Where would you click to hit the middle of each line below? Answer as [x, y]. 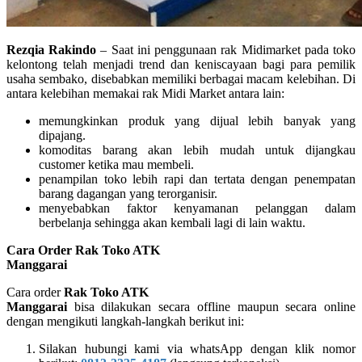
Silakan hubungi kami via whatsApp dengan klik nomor [197, 348]
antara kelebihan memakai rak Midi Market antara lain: [145, 93]
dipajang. [62, 135]
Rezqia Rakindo [52, 49]
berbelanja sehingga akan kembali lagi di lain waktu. [172, 222]
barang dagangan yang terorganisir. [128, 193]
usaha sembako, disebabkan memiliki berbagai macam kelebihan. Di [181, 78]
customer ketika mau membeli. [116, 164]
